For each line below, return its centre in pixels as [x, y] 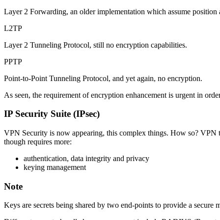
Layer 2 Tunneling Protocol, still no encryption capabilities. [96, 45]
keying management [55, 167]
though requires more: [38, 141]
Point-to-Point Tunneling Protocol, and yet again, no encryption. [103, 78]
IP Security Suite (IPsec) [52, 114]
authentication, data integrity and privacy [86, 158]
